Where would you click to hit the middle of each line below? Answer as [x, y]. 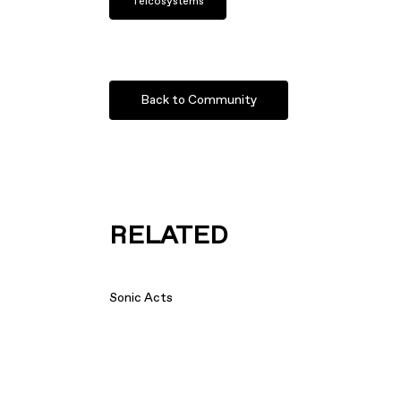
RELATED [169, 236]
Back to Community [199, 101]
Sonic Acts [141, 298]
